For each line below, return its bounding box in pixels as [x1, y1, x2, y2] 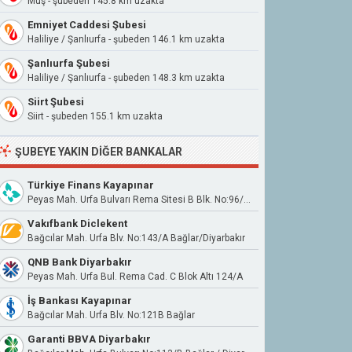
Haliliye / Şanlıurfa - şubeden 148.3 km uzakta [27, 72, 225, 83]
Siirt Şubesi [27, 96, 84, 108]
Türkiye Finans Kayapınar [27, 179, 154, 191]
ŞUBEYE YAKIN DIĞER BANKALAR [15, 145, 182, 158]
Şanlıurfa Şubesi [27, 57, 110, 69]
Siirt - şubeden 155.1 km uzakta [27, 111, 163, 122]
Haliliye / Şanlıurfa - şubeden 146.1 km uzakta [27, 34, 225, 45]
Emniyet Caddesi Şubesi [27, 19, 146, 31]
